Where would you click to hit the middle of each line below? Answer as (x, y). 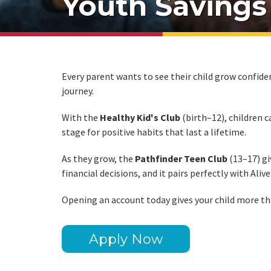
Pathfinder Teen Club (181, 158)
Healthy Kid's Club (140, 117)
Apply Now (126, 239)
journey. (78, 91)
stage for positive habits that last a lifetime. (154, 132)
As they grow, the (98, 158)
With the (81, 117)
